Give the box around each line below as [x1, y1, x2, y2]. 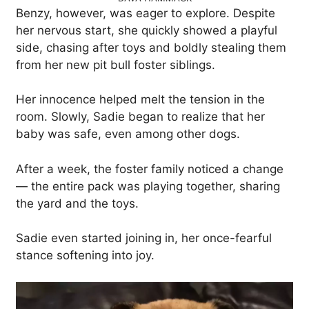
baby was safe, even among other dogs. [16, 127, 240, 141]
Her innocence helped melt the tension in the [16, 92, 265, 107]
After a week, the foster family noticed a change [16, 161, 283, 176]
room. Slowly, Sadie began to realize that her [16, 110, 265, 124]
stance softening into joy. [16, 248, 154, 263]
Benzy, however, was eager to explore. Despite [16, 6, 275, 20]
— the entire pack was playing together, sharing [16, 179, 280, 193]
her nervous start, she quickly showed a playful [16, 23, 277, 37]
